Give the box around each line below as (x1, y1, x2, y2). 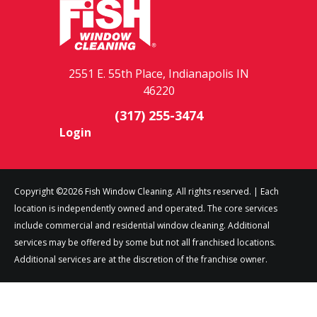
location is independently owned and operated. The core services (14, 202, 277, 214)
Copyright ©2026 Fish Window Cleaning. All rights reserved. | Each (14, 185, 279, 197)
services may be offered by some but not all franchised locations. (14, 236, 276, 248)
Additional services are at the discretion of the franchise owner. (14, 253, 267, 265)
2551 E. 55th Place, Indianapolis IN (68, 65, 249, 81)
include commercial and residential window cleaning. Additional (14, 219, 270, 231)
